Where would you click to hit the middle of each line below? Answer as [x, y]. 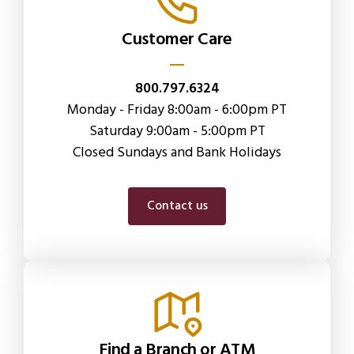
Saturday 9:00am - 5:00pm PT [177, 131]
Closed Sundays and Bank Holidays [177, 153]
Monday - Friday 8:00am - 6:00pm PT [177, 110]
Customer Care [177, 40]
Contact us [177, 206]
